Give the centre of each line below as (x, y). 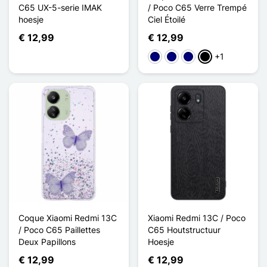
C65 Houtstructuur (184, 229)
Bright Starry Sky (200, 57)
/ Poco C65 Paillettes (59, 229)
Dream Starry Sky (218, 57)
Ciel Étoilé (167, 19)
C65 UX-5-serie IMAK (60, 7)
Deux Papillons (47, 241)
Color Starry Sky (181, 57)
